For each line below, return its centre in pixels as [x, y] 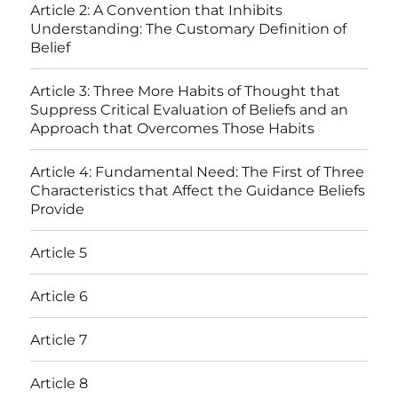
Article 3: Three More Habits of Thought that [186, 91]
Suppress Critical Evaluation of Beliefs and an [190, 109]
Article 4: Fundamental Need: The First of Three [198, 171]
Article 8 [60, 383]
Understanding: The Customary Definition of [189, 28]
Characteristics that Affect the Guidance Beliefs [198, 190]
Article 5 [59, 252]
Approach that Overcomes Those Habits [173, 128]
